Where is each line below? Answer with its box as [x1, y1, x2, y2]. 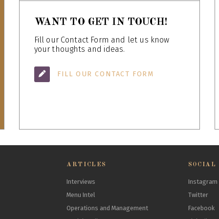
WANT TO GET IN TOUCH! [34, 17, 167, 27]
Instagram [188, 178, 218, 186]
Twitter [188, 191, 208, 199]
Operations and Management [66, 204, 149, 212]
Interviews [66, 178, 96, 186]
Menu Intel [66, 191, 95, 199]
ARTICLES [66, 161, 107, 168]
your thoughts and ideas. [34, 44, 125, 54]
